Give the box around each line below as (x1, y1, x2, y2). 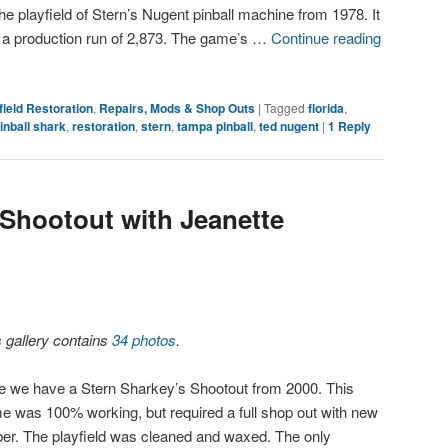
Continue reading (271, 27, 382, 49)
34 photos (112, 328, 177, 350)
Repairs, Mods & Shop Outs (99, 98, 255, 117)
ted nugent (259, 116, 319, 135)
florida (308, 98, 344, 117)
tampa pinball (177, 116, 253, 135)
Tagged (264, 98, 305, 116)
